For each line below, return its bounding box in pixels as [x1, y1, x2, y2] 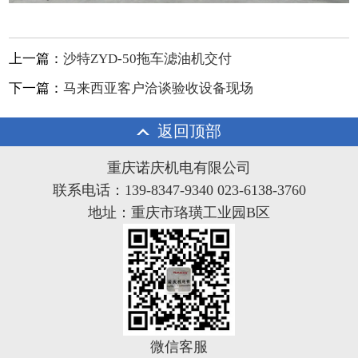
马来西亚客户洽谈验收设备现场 [63, 80, 254, 96]
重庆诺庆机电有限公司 [107, 159, 251, 176]
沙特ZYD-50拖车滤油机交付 [63, 50, 233, 66]
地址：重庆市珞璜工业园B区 [88, 204, 270, 221]
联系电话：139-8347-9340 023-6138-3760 [52, 181, 306, 198]
